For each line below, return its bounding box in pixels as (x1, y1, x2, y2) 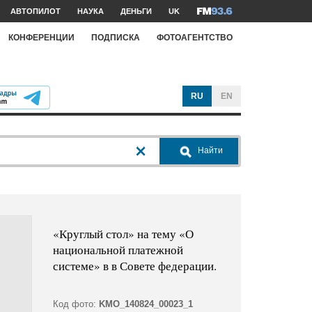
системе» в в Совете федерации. (52, 258, 217, 274)
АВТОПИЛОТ (10, 7, 61, 15)
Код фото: (52, 299, 96, 310)
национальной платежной (52, 242, 183, 258)
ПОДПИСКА (91, 32, 140, 42)
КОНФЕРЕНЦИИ (8, 32, 75, 42)
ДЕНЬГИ (120, 7, 152, 15)
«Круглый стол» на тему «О (52, 226, 194, 242)
